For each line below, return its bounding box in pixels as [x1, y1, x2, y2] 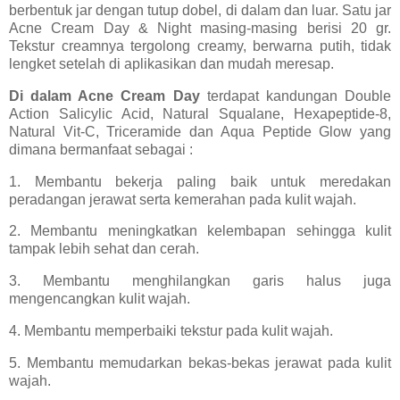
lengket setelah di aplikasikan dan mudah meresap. [9, 55, 337, 71]
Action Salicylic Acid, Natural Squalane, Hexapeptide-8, [9, 105, 391, 121]
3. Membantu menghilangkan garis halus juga [9, 273, 391, 289]
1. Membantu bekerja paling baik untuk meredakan [9, 173, 391, 189]
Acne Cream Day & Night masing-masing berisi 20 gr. [9, 20, 391, 36]
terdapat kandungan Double [199, 87, 392, 104]
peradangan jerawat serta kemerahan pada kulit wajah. [9, 191, 356, 207]
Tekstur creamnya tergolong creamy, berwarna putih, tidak [9, 37, 391, 54]
